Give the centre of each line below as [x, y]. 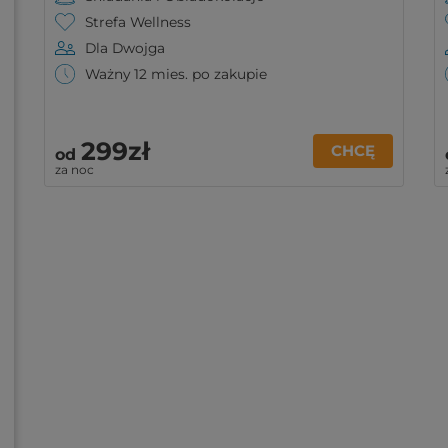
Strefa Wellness [138, 22]
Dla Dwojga [125, 48]
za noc [74, 169]
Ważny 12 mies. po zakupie [176, 74]
